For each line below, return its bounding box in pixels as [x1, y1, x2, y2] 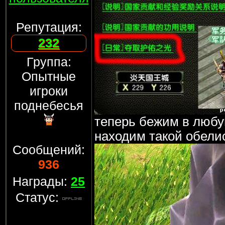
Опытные [22, 69, 76, 83]
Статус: [16, 190, 62, 204]
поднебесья [14, 98, 83, 113]
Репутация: [16, 20, 82, 34]
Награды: [13, 174, 71, 188]
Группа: [26, 55, 71, 69]
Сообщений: [13, 143, 85, 157]
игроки [30, 84, 68, 98]
